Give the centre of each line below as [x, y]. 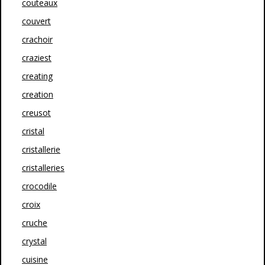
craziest [37, 57]
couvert [36, 21]
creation [38, 94]
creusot [36, 112]
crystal [34, 241]
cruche [35, 222]
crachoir [37, 39]
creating [37, 76]
